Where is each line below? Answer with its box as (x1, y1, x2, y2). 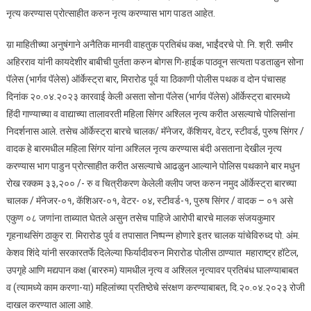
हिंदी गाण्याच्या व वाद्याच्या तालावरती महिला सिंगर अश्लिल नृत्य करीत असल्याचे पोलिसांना (6, 108, 295, 120)
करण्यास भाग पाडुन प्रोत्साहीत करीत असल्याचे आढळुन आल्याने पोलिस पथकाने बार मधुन (6, 160, 300, 172)
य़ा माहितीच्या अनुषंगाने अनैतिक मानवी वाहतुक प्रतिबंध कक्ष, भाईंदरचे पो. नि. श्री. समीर (6, 39, 293, 51)
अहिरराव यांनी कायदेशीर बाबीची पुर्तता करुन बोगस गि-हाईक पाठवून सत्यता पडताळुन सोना (6, 56, 303, 68)
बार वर (287, 52, 309, 63)
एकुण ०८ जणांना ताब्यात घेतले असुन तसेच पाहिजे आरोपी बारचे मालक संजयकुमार (6, 212, 275, 224)
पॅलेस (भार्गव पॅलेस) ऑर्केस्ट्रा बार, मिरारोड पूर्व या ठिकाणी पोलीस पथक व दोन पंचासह (6, 74, 286, 85)
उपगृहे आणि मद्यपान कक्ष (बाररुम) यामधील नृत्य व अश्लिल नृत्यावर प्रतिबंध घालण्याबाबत (6, 264, 299, 276)
